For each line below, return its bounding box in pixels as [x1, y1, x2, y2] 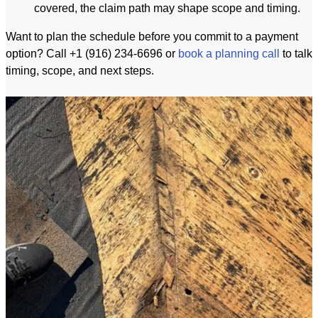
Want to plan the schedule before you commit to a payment [6, 31, 298, 43]
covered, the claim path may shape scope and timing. [34, 2, 300, 15]
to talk [280, 48, 312, 60]
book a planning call [178, 48, 280, 60]
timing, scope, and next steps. [6, 65, 154, 77]
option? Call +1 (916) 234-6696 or [6, 48, 178, 60]
